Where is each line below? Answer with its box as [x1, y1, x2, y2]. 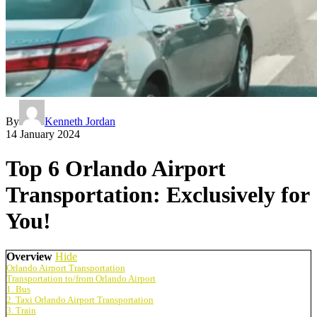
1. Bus [6, 284, 30, 294]
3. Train [6, 305, 36, 316]
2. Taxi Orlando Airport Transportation [6, 294, 154, 305]
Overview [6, 250, 52, 263]
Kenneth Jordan [45, 115, 115, 127]
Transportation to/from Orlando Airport [6, 273, 156, 284]
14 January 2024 [6, 127, 80, 140]
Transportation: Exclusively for [6, 182, 309, 208]
